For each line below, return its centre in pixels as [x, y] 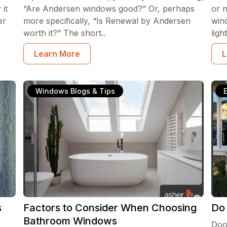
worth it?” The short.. [64, 33]
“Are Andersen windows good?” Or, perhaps [109, 9]
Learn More [57, 54]
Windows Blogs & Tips [75, 91]
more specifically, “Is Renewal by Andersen [107, 21]
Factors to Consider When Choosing [110, 208]
